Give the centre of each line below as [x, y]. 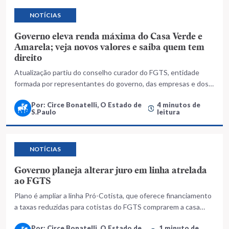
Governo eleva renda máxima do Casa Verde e [108, 36]
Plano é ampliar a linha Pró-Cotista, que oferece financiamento [113, 196]
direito [28, 58]
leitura [169, 112]
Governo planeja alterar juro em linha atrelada [111, 170]
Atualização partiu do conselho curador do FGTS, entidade [107, 72]
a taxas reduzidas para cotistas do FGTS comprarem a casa [107, 207]
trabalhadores [37, 95]
